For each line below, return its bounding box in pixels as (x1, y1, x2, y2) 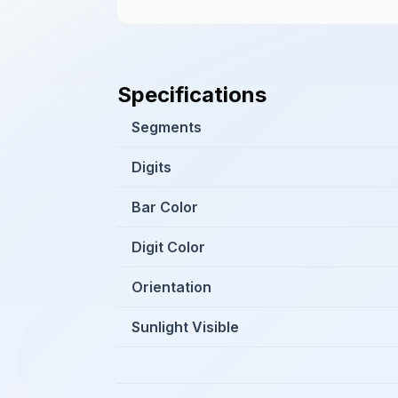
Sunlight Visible (131, 318, 239, 336)
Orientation (131, 278, 211, 296)
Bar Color (131, 198, 198, 216)
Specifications (117, 82, 267, 107)
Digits (131, 158, 171, 176)
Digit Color (131, 238, 205, 256)
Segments (131, 118, 202, 136)
